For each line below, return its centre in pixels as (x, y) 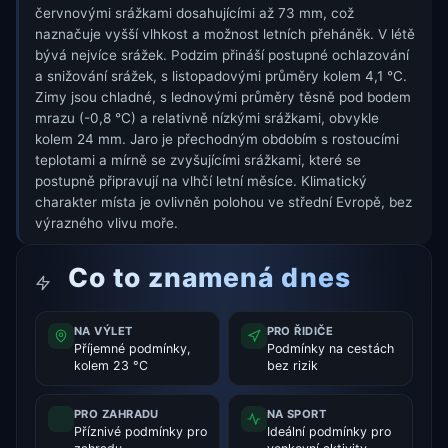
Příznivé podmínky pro (140, 432)
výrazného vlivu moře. (106, 223)
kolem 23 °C (110, 365)
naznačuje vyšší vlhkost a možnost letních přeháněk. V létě (225, 34)
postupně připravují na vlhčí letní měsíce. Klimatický (201, 181)
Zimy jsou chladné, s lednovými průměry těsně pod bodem (223, 97)
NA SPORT (296, 414)
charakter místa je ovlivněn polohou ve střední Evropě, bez (223, 202)
